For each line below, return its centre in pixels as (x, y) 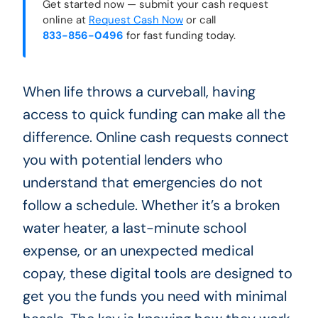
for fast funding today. (179, 35)
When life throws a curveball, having (139, 91)
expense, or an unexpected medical (138, 250)
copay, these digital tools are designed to (157, 273)
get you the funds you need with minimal (154, 296)
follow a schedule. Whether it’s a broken (151, 205)
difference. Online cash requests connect (155, 137)
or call (199, 20)
